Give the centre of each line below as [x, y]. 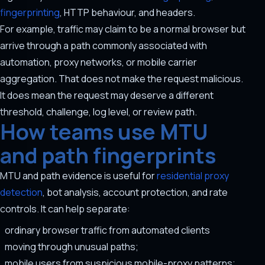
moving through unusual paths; [72, 247]
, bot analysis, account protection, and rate [135, 192]
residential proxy [193, 176]
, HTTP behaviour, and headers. [127, 12]
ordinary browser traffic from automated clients [107, 230]
